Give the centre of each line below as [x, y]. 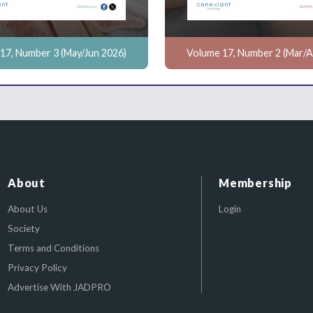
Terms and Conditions [53, 248]
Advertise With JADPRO [59, 287]
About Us [28, 209]
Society [24, 228]
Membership [255, 183]
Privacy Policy [37, 268]
